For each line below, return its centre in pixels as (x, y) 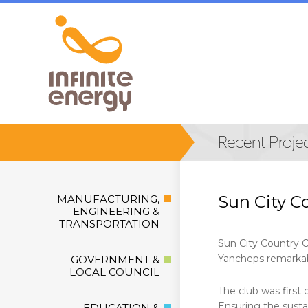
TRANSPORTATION (109, 224)
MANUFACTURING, (108, 199)
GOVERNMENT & (115, 260)
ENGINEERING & (116, 211)
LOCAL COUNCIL (114, 272)
